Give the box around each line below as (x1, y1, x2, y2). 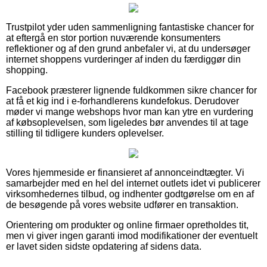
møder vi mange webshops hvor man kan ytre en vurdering (6, 107, 253, 117)
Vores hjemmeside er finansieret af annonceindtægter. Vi (6, 167, 244, 178)
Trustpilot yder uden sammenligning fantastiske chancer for (6, 22, 254, 33)
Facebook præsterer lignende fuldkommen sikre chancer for (6, 85, 257, 96)
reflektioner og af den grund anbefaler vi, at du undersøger (6, 44, 250, 54)
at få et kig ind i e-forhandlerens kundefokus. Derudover (6, 96, 239, 107)
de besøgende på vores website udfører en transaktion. (6, 200, 238, 210)
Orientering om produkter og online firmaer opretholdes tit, (6, 220, 249, 231)
